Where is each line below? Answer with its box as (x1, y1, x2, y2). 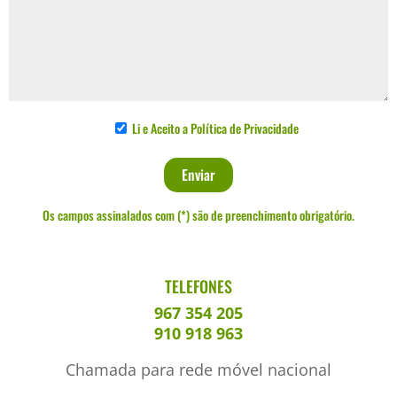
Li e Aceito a (131, 118, 191, 137)
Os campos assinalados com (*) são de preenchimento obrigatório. (43, 205, 354, 224)
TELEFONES (165, 274, 232, 298)
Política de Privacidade (190, 118, 299, 137)
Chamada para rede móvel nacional (66, 358, 331, 380)
